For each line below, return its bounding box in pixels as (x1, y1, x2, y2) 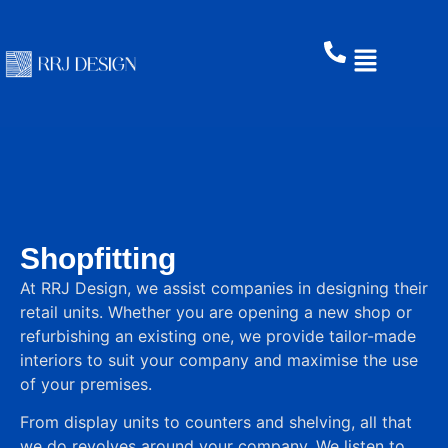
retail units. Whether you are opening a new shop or (20, 302, 412, 322)
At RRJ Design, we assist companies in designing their (20, 278, 428, 298)
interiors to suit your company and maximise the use (20, 350, 418, 370)
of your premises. (20, 374, 152, 394)
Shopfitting (20, 241, 176, 275)
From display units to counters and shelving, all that (20, 412, 412, 433)
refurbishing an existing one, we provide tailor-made (20, 326, 416, 346)
